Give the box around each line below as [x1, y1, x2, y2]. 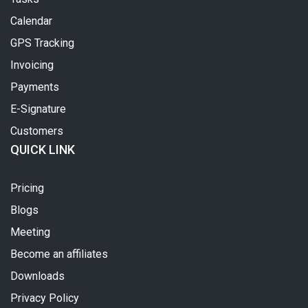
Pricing [10, 181, 44, 195]
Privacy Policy [10, 291, 79, 305]
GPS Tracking [10, 36, 74, 49]
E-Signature [10, 102, 66, 115]
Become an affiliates [10, 247, 108, 261]
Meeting [10, 225, 50, 239]
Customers [10, 124, 63, 137]
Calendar [10, 14, 52, 27]
